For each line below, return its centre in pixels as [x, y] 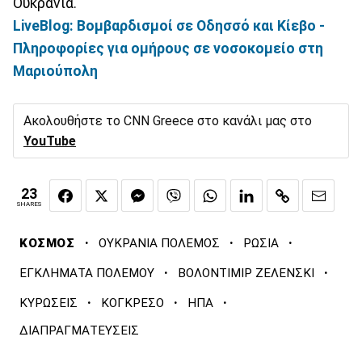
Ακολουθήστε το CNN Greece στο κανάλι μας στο [168, 120]
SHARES [29, 204]
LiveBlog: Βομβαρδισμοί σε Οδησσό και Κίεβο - [169, 25]
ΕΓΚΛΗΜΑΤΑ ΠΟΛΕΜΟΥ [87, 274]
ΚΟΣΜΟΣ [47, 244]
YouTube [50, 141]
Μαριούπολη [55, 71]
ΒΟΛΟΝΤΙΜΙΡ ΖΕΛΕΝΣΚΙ [246, 274]
